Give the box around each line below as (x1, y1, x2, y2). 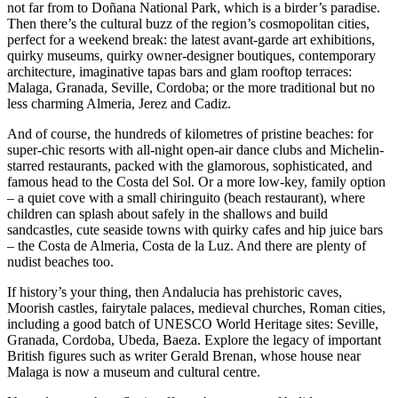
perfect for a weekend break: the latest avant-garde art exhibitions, (7, 31, 375, 47)
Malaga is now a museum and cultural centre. (7, 363, 260, 379)
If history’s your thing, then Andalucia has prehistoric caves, (7, 283, 342, 299)
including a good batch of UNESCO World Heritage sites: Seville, (7, 315, 378, 331)
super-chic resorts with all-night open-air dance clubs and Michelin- (7, 141, 384, 157)
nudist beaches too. (7, 253, 114, 269)
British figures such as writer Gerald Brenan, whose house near (7, 347, 361, 363)
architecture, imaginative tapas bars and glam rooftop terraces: (7, 63, 352, 79)
